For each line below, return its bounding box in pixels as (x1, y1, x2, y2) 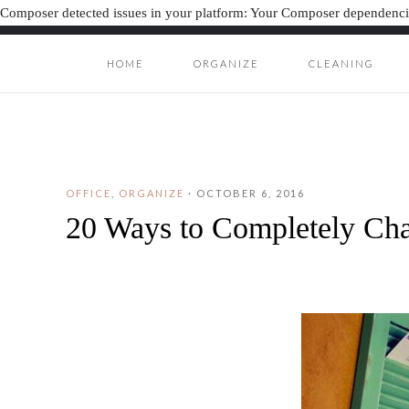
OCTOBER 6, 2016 (196, 187, 305, 199)
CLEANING (309, 58, 374, 69)
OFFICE (66, 187, 111, 199)
